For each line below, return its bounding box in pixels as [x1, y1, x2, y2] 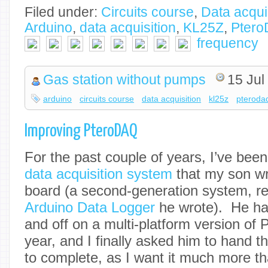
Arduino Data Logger [25, 199, 155, 215]
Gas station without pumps [43, 72, 206, 88]
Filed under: [25, 4, 101, 20]
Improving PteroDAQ [25, 122, 138, 140]
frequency [197, 35, 258, 51]
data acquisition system [25, 165, 172, 182]
